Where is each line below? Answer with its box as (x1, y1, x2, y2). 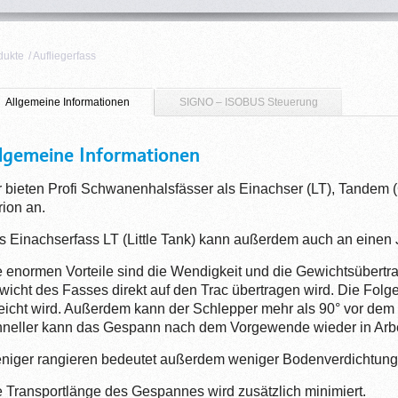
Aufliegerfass (33, 50, 96, 62)
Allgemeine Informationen (5, 96, 130, 108)
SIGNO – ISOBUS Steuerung (179, 96, 318, 108)
